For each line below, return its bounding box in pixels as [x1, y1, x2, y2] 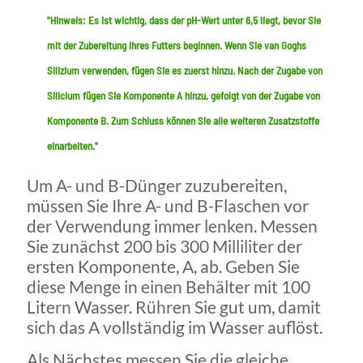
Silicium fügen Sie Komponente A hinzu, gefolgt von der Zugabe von [47, 89, 320, 103]
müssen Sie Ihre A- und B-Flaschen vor [27, 195, 309, 216]
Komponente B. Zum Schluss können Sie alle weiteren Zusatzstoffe [47, 114, 319, 128]
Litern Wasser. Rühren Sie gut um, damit [27, 297, 321, 318]
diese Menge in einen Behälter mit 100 [27, 276, 310, 297]
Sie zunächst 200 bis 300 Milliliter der [27, 236, 302, 257]
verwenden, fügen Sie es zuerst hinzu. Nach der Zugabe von [79, 64, 322, 78]
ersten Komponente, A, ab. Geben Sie [27, 256, 300, 277]
